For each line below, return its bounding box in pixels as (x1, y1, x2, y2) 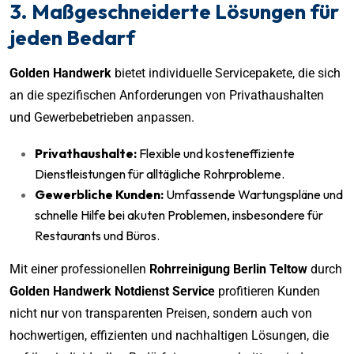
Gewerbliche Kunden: (35, 186, 164, 202)
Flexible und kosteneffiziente (137, 145, 295, 161)
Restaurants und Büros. (35, 227, 160, 243)
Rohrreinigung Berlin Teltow (149, 261, 307, 277)
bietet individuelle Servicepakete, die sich (111, 65, 341, 81)
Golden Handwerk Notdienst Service (9, 283, 215, 299)
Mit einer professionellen (9, 261, 149, 277)
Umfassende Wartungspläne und (164, 186, 343, 202)
